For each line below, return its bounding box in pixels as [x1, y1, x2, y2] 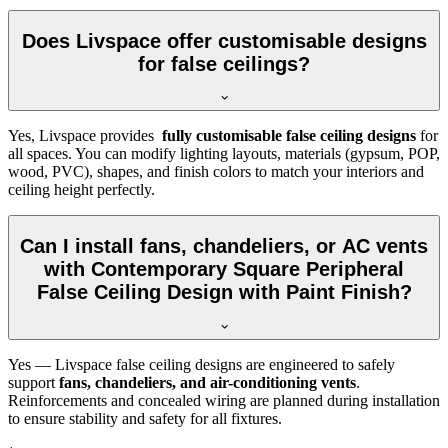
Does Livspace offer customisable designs [21, 29, 427, 52]
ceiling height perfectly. [8, 181, 155, 199]
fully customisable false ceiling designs [162, 127, 420, 145]
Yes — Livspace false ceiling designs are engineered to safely [8, 355, 395, 373]
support [8, 373, 59, 391]
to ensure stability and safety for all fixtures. [8, 409, 282, 427]
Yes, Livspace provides [8, 127, 158, 145]
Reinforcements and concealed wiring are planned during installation [8, 391, 440, 409]
